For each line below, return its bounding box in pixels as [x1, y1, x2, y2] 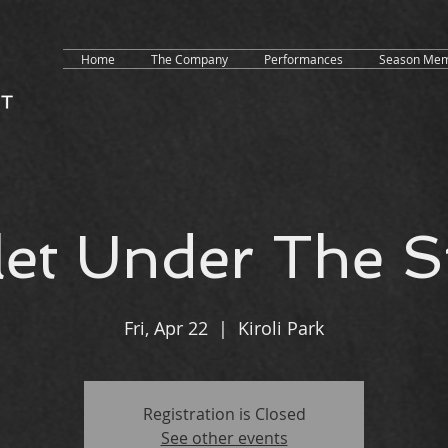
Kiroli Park [238, 316, 324, 340]
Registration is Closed [142, 403, 306, 425]
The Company [151, 51, 228, 67]
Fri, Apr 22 [124, 316, 208, 340]
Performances [264, 51, 343, 67]
